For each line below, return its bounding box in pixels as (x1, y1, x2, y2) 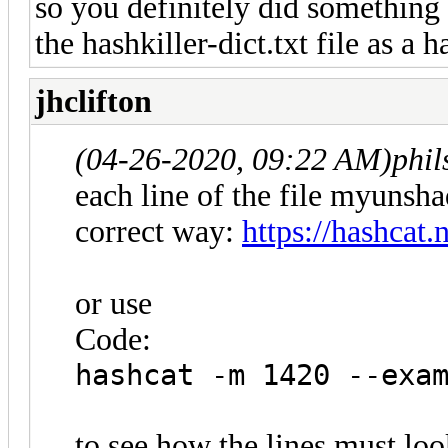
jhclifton (35, 83, 152, 119)
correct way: (75, 213, 242, 249)
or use (75, 285, 152, 321)
